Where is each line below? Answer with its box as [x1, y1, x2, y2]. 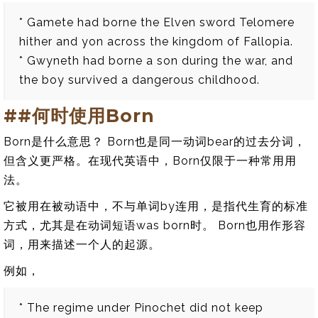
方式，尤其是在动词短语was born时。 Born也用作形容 [4, 219, 306, 232]
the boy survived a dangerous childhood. [19, 73, 260, 87]
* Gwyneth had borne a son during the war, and [19, 54, 293, 67]
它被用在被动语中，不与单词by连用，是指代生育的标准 [4, 199, 308, 213]
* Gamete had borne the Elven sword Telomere [19, 16, 295, 29]
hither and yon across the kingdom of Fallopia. [19, 35, 293, 48]
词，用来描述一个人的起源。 [4, 238, 160, 251]
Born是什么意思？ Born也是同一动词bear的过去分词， [4, 135, 306, 148]
